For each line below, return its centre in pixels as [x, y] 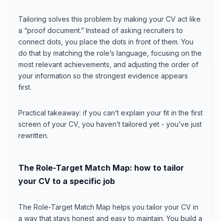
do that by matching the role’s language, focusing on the [110, 53]
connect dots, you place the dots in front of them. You [106, 41]
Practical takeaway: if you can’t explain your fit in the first [110, 112]
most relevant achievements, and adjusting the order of [108, 64]
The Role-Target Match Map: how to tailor [101, 167]
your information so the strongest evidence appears [103, 75]
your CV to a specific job [67, 181]
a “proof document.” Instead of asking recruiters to [101, 30]
